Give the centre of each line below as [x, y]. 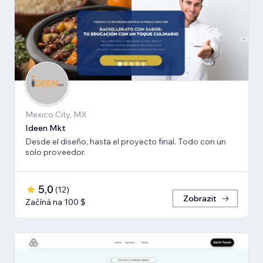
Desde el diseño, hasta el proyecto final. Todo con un [126, 142]
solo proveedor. [55, 152]
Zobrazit [200, 199]
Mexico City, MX [56, 115]
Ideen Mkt [45, 128]
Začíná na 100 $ [55, 202]
